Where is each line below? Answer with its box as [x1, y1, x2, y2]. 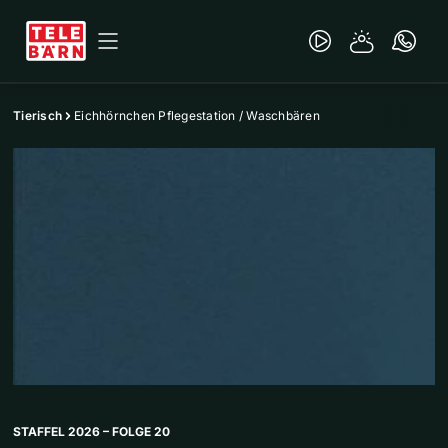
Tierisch [13, 108, 62, 123]
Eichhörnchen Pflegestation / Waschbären [74, 108, 320, 123]
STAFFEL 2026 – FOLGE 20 [13, 424, 170, 440]
